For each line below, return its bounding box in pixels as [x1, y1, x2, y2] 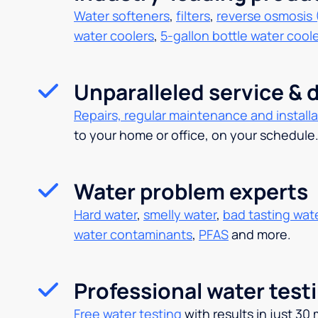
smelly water [143, 206, 216, 223]
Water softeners [74, 7, 170, 24]
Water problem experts [74, 177, 308, 206]
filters [176, 7, 210, 24]
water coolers [74, 27, 154, 44]
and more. [229, 226, 291, 243]
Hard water [74, 206, 137, 223]
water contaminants [74, 226, 192, 243]
